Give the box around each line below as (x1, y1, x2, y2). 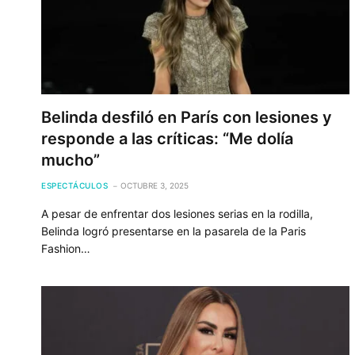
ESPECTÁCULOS (41, 180, 108, 190)
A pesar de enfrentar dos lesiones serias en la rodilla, (41, 206, 313, 220)
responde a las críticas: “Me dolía (41, 128, 293, 148)
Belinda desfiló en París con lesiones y (41, 107, 332, 127)
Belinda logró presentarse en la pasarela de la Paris (41, 223, 306, 238)
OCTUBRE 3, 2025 (120, 180, 189, 190)
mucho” (41, 150, 100, 170)
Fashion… (41, 241, 90, 255)
